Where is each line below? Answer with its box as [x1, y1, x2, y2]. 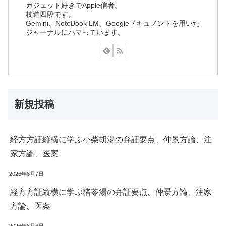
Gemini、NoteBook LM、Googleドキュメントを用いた [26, 19, 200, 27]
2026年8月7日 [9, 171, 44, 177]
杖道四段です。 [26, 10, 76, 18]
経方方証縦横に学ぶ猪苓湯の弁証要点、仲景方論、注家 [10, 188, 212, 197]
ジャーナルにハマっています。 [26, 28, 125, 36]
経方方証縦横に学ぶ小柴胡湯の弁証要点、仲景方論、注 [10, 135, 212, 144]
